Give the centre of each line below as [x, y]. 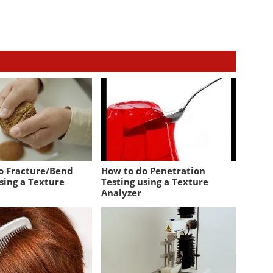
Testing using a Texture [155, 181]
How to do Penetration [154, 170]
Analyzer [122, 192]
